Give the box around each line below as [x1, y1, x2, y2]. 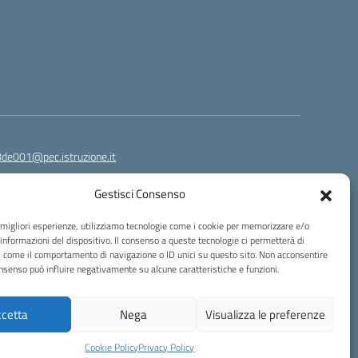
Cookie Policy [85, 340, 139, 355]
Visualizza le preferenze [205, 304, 325, 324]
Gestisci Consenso [93, 185, 185, 203]
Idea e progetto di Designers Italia [32, 303, 209, 322]
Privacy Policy [138, 340, 195, 355]
